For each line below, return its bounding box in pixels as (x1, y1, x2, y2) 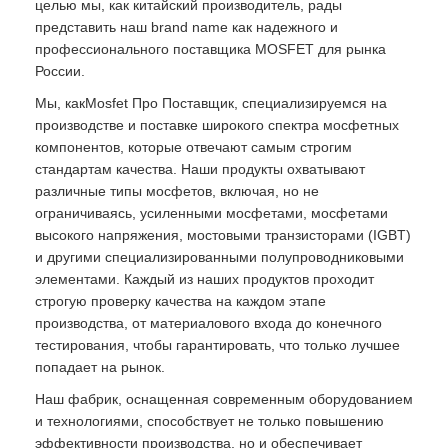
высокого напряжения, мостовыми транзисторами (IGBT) (35, 227, 411, 243)
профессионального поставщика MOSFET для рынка (35, 41, 386, 57)
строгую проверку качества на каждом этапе (35, 293, 326, 309)
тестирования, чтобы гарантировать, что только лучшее (35, 337, 400, 353)
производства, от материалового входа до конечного (35, 315, 382, 331)
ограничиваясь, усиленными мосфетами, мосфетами (35, 205, 388, 221)
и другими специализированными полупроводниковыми (35, 249, 404, 265)
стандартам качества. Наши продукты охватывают (35, 161, 365, 177)
